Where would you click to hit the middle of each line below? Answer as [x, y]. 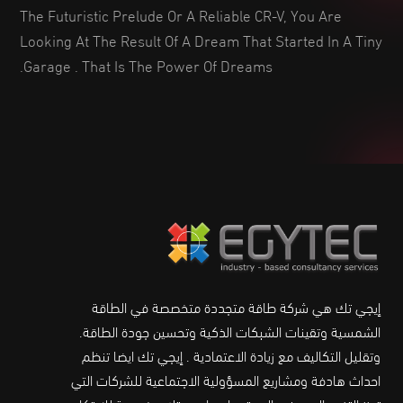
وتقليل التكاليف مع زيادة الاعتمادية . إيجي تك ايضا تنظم [231, 355]
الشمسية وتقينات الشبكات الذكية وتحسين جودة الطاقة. [230, 331]
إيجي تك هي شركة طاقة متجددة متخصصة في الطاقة [236, 307]
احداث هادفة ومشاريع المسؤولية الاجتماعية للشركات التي [226, 380]
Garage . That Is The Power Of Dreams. [148, 64]
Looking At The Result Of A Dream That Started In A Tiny [201, 39]
